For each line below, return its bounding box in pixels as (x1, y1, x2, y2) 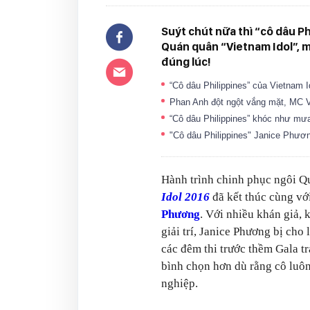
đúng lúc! (161, 55, 211, 69)
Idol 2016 (161, 190, 210, 203)
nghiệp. (161, 277, 198, 290)
